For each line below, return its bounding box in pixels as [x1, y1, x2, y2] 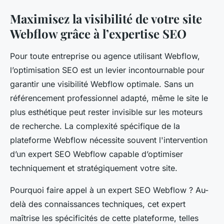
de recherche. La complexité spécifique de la [10, 121, 180, 131]
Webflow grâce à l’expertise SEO [10, 25, 186, 42]
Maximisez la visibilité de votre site [10, 10, 202, 27]
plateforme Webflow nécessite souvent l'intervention [10, 135, 207, 145]
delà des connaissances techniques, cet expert [10, 199, 185, 209]
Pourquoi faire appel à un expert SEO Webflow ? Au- [10, 185, 208, 195]
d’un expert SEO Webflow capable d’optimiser [10, 149, 183, 159]
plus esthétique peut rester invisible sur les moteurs [10, 107, 202, 117]
